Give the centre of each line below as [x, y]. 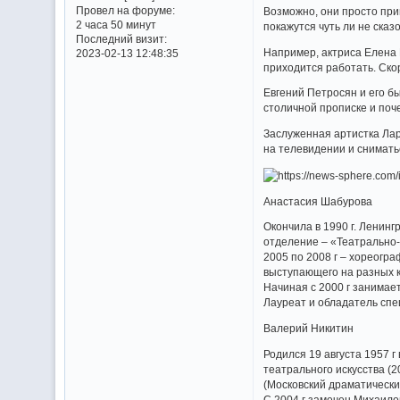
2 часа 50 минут [116, 25]
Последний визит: [121, 39]
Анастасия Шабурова [318, 201]
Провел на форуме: [125, 11]
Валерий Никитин [309, 329]
